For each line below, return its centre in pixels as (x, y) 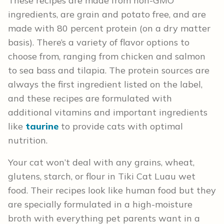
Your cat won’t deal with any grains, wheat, (101, 162)
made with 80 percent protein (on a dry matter (109, 28)
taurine (42, 126)
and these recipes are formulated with (90, 98)
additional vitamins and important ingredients (108, 112)
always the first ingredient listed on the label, (105, 84)
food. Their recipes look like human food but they (112, 190)
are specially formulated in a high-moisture (100, 204)
